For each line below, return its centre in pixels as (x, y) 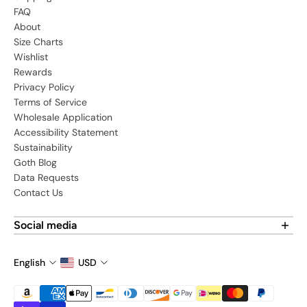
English (29, 263)
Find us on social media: (66, 242)
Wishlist (31, 57)
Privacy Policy (44, 87)
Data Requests (46, 178)
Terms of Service (50, 102)
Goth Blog (35, 163)
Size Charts (38, 42)
